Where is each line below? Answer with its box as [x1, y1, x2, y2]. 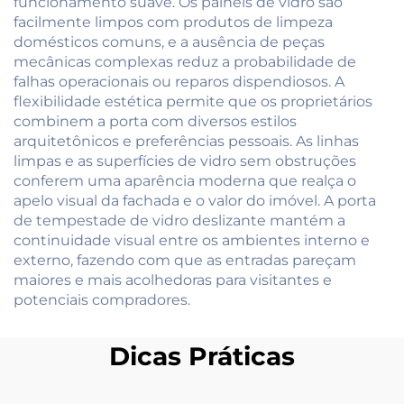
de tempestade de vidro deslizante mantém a [14, 211, 345, 229]
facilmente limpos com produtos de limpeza [14, 13, 333, 31]
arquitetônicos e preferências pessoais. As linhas [14, 132, 359, 150]
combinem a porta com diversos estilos [14, 112, 297, 130]
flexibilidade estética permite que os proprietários [14, 92, 372, 110]
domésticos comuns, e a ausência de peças [14, 32, 325, 50]
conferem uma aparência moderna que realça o [14, 171, 356, 189]
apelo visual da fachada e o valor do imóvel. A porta [14, 191, 376, 209]
